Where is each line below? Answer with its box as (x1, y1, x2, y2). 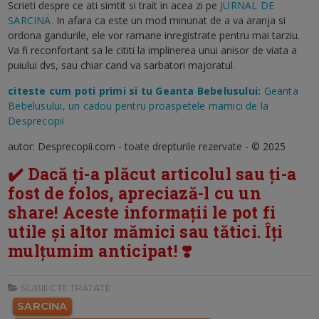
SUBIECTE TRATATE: (18, 282, 113, 294)
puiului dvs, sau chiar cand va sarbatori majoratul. (8, 58, 236, 73)
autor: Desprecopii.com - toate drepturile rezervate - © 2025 (8, 140, 286, 154)
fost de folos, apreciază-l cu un (8, 182, 261, 204)
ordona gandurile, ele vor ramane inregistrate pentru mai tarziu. (8, 28, 300, 43)
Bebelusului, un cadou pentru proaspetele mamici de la (8, 99, 269, 113)
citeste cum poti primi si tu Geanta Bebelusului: (8, 84, 261, 98)
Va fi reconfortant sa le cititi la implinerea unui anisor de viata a (8, 43, 298, 58)
